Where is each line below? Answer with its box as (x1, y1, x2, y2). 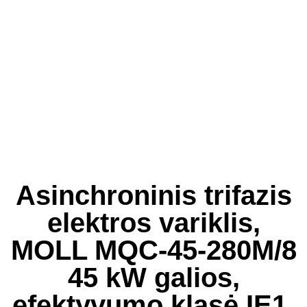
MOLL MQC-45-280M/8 (10, 235, 297, 265)
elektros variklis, (47, 208, 260, 238)
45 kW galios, (67, 262, 240, 293)
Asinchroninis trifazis (15, 180, 292, 210)
